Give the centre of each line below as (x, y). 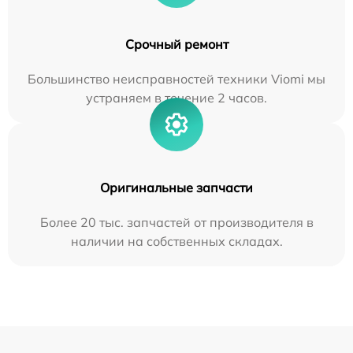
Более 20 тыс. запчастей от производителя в (176, 222)
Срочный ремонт (176, 44)
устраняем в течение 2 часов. (176, 98)
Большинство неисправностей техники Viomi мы (176, 79)
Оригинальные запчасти (176, 188)
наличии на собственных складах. (176, 241)
